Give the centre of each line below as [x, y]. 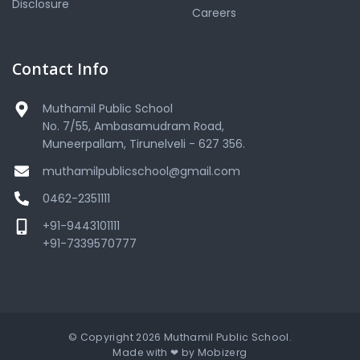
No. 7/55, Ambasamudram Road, [133, 127]
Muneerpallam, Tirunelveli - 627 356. [144, 144]
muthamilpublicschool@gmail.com [141, 171]
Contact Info [60, 68]
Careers [214, 12]
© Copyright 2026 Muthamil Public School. [180, 337]
